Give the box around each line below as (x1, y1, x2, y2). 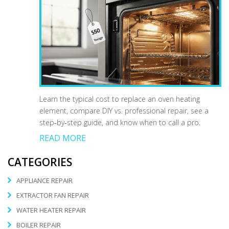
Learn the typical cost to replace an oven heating (39, 94, 200, 104)
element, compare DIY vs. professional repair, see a (39, 105, 209, 116)
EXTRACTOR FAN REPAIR (16, 191, 89, 200)
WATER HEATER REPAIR (16, 205, 86, 215)
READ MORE (39, 132, 86, 144)
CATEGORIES (8, 154, 72, 169)
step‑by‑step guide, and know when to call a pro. (39, 117, 200, 127)
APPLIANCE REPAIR (16, 176, 73, 186)
